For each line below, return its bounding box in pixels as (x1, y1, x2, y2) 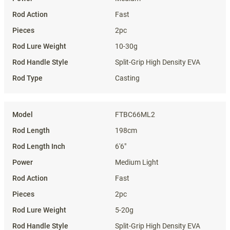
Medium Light (115, 158, 159, 166)
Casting (115, 73, 140, 82)
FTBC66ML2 (115, 110, 155, 119)
